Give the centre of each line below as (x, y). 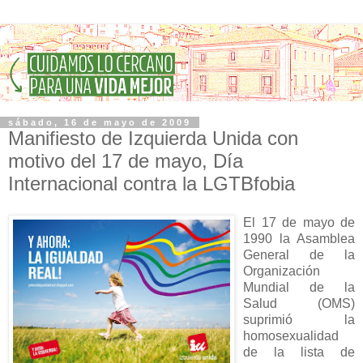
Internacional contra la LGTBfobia (152, 183)
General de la (299, 254)
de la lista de (299, 352)
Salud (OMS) (299, 303)
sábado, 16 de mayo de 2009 (100, 122)
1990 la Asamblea (299, 238)
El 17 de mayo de (299, 222)
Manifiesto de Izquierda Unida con (153, 138)
